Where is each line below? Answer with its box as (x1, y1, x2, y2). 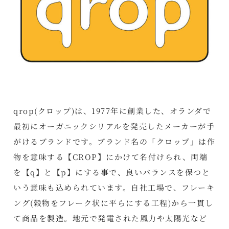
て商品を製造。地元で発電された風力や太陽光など (13, 212, 208, 223)
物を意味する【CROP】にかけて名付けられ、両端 (13, 151, 208, 162)
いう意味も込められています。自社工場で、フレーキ (13, 181, 215, 193)
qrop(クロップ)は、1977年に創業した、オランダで (13, 105, 212, 116)
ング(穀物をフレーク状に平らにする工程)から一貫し (13, 197, 214, 208)
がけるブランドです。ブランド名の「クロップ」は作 (13, 135, 216, 147)
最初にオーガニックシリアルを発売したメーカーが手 (13, 120, 215, 131)
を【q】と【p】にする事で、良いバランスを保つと (13, 166, 211, 177)
